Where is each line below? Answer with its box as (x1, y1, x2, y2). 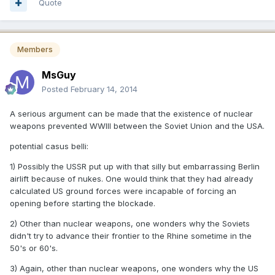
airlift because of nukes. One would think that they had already (10, 174, 253, 184)
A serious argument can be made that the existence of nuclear (10, 109, 253, 119)
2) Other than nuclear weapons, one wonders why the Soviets (10, 219, 250, 229)
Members (17, 45, 53, 55)
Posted (42, 84, 71, 95)
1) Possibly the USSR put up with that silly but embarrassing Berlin (10, 161, 260, 172)
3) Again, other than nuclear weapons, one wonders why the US (10, 263, 258, 274)
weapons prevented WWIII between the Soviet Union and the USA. (10, 121, 265, 131)
